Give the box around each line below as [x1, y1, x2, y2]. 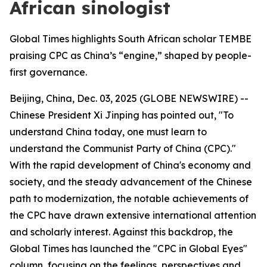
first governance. [10, 66, 87, 78]
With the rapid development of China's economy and [10, 159, 251, 171]
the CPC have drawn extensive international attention [10, 209, 256, 221]
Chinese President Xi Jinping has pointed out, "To [10, 109, 234, 121]
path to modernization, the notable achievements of [10, 193, 249, 204]
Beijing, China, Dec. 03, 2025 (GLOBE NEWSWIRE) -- [10, 92, 249, 104]
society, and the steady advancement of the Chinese [10, 176, 252, 188]
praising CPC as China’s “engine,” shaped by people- [10, 49, 252, 61]
